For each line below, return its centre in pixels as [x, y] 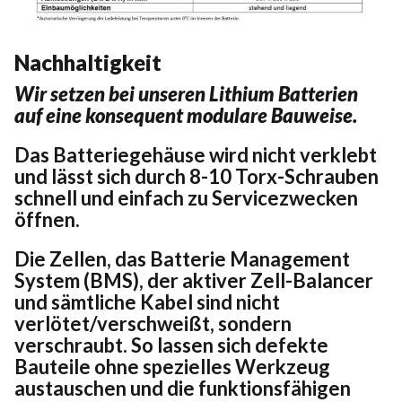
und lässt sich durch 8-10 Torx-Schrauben [197, 176]
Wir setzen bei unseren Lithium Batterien [186, 93]
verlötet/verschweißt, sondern [153, 323]
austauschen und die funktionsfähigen [183, 388]
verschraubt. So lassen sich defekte [171, 345]
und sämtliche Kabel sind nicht [147, 301]
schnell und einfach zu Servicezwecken [186, 197]
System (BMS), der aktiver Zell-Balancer [194, 280]
